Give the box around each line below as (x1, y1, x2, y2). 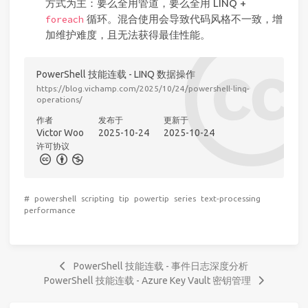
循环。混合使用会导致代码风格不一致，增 (83, 12, 283, 25)
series (174, 194, 196, 203)
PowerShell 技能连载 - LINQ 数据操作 (36, 69, 195, 80)
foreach (45, 13, 84, 25)
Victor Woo (36, 126, 84, 138)
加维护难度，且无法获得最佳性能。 (45, 28, 210, 41)
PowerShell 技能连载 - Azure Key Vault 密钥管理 (43, 275, 251, 287)
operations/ (36, 94, 82, 104)
